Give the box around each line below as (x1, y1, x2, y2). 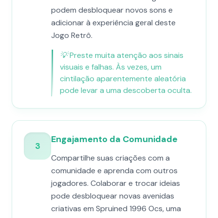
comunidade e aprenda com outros (51, 165, 178, 176)
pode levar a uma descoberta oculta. (60, 85, 192, 95)
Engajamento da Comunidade (51, 133, 178, 145)
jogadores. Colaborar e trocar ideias (51, 178, 180, 188)
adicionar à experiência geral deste (51, 18, 176, 28)
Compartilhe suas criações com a (51, 153, 170, 163)
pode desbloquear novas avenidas (51, 191, 174, 201)
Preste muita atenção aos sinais (70, 50, 183, 60)
